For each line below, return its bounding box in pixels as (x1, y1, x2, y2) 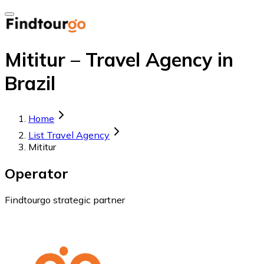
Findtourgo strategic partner (5, 193, 125, 206)
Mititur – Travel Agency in (5, 48, 233, 72)
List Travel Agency (28, 128, 110, 141)
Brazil (5, 71, 55, 95)
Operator (5, 164, 68, 182)
